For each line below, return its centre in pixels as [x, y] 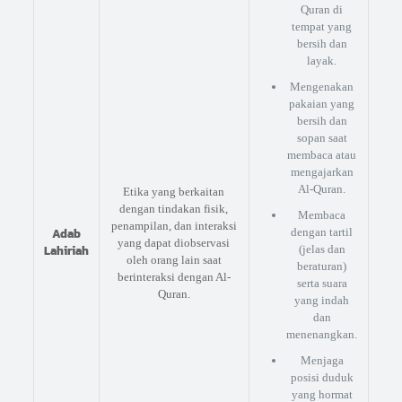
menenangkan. [322, 335]
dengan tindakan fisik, [174, 209]
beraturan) [322, 267]
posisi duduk [322, 378]
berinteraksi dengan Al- [174, 277]
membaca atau [322, 155]
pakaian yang [322, 104]
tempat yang [322, 27]
